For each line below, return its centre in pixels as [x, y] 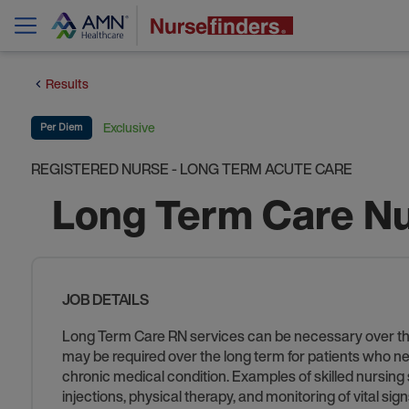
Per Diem [61, 127]
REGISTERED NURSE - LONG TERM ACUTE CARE [191, 169]
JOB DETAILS [105, 299]
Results [67, 84]
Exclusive [129, 127]
